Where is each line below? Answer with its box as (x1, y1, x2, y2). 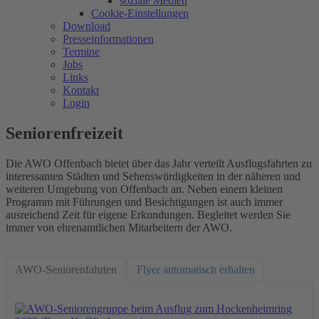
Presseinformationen (63, 32, 154, 45)
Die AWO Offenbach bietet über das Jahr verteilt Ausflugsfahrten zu (6, 157, 312, 169)
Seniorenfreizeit (6, 123, 123, 142)
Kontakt (63, 83, 99, 96)
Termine (63, 45, 100, 58)
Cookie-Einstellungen (91, 6, 189, 19)
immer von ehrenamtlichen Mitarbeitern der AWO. (6, 221, 232, 234)
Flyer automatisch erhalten (137, 263, 255, 276)
